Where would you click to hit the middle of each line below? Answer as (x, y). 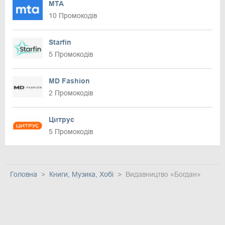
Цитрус (62, 119)
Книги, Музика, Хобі (81, 174)
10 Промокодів (73, 15)
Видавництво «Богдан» (163, 174)
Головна (24, 174)
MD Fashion (69, 81)
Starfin (60, 42)
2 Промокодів (71, 93)
